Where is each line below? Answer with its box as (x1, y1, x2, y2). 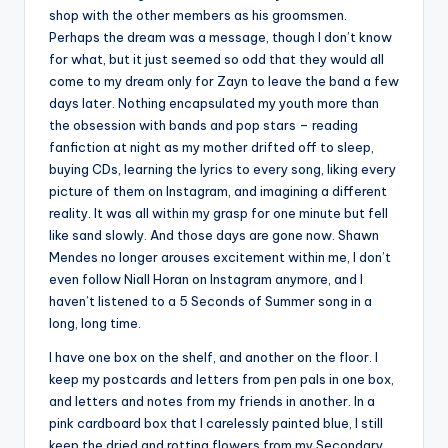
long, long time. (49, 314, 144, 331)
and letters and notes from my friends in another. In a (49, 392, 375, 409)
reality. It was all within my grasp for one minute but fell (49, 204, 388, 221)
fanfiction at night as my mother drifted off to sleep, (49, 138, 374, 155)
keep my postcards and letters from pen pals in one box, (49, 370, 394, 387)
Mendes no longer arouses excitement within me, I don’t (49, 248, 391, 265)
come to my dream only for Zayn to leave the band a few (49, 72, 399, 89)
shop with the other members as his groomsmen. (49, 6, 347, 23)
